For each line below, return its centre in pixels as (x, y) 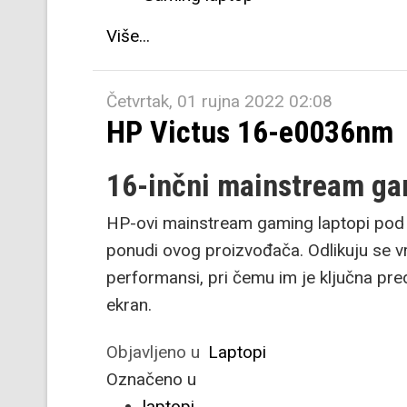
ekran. (129, 305)
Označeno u (151, 379)
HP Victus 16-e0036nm (250, 132)
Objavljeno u (153, 352)
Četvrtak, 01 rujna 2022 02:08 (219, 101)
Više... (128, 36)
